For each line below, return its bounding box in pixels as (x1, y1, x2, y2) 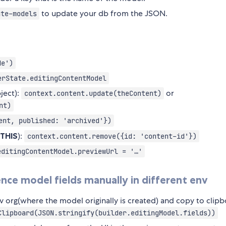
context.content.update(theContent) (24, 89, 161, 98)
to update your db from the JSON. (39, 8, 168, 19)
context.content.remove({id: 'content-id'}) (27, 132, 197, 141)
